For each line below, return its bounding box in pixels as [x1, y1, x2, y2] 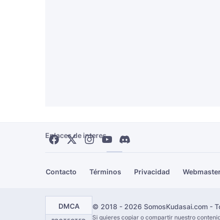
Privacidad [134, 167, 170, 176]
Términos [89, 167, 121, 176]
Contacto [46, 167, 77, 176]
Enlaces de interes [45, 131, 107, 140]
